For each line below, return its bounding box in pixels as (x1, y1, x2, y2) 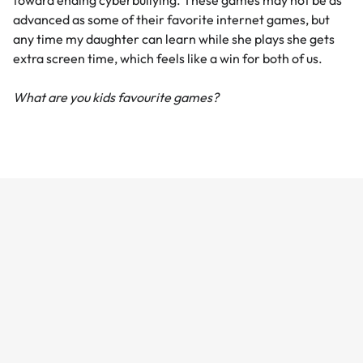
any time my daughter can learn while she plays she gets (13, 31, 335, 48)
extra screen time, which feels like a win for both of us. (13, 50, 325, 67)
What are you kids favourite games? (13, 89, 219, 106)
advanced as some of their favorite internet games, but (13, 11, 330, 28)
